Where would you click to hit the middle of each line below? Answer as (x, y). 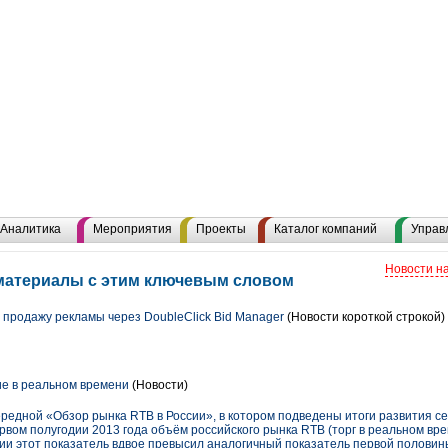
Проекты (221, 229)
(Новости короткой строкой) (364, 317)
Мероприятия (132, 229)
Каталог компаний (325, 229)
